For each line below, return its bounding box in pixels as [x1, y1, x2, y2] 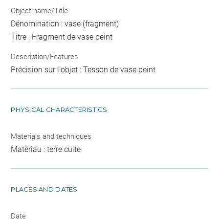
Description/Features [11, 52, 79, 61]
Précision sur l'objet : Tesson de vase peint [11, 65, 156, 74]
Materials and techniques [11, 131, 92, 141]
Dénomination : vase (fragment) [11, 19, 119, 28]
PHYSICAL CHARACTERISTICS [11, 105, 108, 113]
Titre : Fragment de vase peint [11, 32, 113, 42]
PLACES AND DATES [11, 185, 78, 193]
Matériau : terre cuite [11, 144, 81, 154]
